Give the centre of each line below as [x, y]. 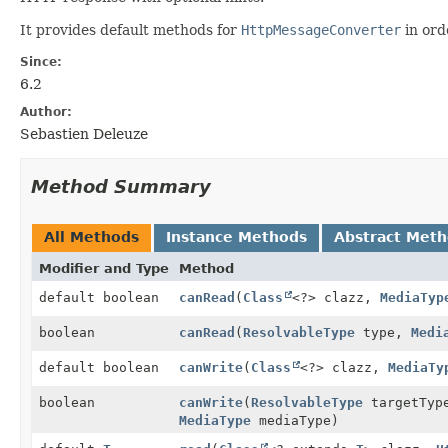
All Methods [91, 236]
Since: [41, 61]
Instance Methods [236, 236]
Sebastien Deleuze [84, 133]
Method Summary [121, 186]
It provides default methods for [130, 29]
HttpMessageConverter [321, 29]
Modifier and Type [104, 268]
